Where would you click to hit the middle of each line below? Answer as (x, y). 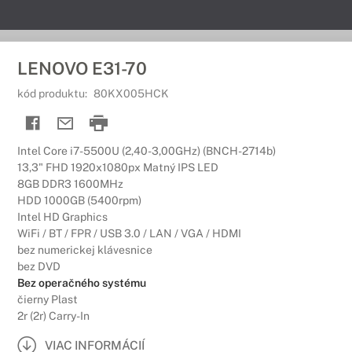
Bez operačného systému (82, 283)
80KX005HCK (131, 93)
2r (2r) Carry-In (53, 316)
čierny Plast (48, 299)
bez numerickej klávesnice (85, 250)
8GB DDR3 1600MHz (70, 184)
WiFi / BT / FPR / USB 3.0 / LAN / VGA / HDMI (129, 233)
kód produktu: (53, 93)
